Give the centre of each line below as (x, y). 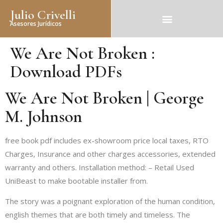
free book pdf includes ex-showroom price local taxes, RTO (107, 140)
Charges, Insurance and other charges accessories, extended (110, 154)
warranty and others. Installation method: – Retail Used (100, 167)
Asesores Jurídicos (36, 24)
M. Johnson (44, 116)
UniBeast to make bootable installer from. (76, 181)
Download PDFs (66, 72)
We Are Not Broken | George (105, 98)
